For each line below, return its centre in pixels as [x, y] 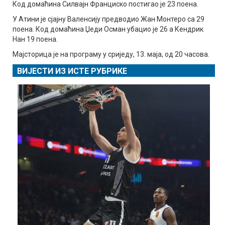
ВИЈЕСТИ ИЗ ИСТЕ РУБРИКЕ [72, 71]
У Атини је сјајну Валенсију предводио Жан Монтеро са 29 [108, 19]
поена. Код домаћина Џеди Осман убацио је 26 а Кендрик [108, 29]
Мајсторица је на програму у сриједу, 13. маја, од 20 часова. [111, 54]
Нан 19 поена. [35, 39]
